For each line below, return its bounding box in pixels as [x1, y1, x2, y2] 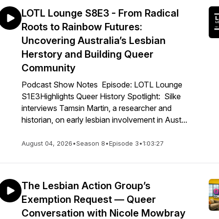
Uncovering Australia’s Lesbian [22, 35, 166, 46]
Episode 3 [109, 139, 139, 147]
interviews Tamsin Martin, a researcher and [22, 103, 172, 113]
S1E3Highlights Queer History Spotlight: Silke [22, 91, 181, 101]
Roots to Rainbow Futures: [22, 21, 142, 33]
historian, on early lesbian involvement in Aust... [22, 115, 187, 125]
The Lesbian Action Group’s [22, 180, 151, 192]
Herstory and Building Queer [22, 48, 153, 60]
